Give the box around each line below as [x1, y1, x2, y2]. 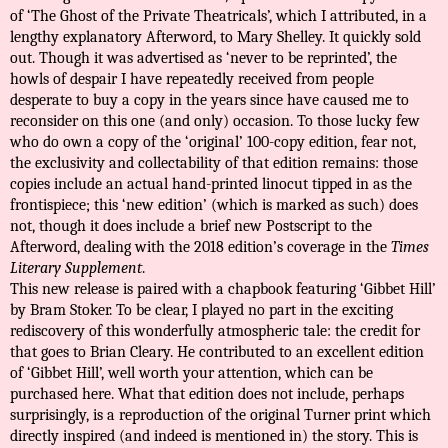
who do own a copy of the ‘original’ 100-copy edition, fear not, [10, 133, 416, 152]
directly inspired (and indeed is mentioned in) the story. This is [10, 427, 418, 446]
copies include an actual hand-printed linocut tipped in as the [10, 175, 412, 194]
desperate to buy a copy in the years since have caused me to [10, 91, 409, 110]
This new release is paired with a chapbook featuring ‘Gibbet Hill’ [10, 280, 436, 299]
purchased [10, 385, 82, 404]
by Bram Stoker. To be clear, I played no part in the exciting [10, 301, 393, 320]
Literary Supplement [10, 259, 142, 278]
